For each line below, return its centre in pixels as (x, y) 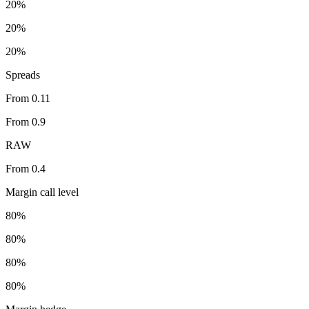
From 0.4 (26, 169)
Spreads (23, 75)
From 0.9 (26, 122)
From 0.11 (28, 99)
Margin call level (42, 192)
